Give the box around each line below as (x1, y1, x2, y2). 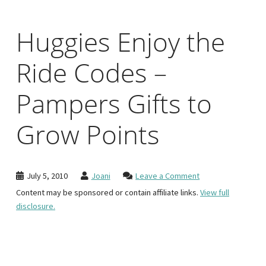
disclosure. (16, 201, 55, 212)
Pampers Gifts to (16, 85, 212, 121)
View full (200, 187, 229, 198)
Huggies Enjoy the (16, 24, 225, 59)
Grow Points (16, 116, 160, 152)
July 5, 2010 (27, 170, 68, 181)
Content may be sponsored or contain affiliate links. (16, 187, 200, 198)
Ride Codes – (16, 55, 167, 90)
